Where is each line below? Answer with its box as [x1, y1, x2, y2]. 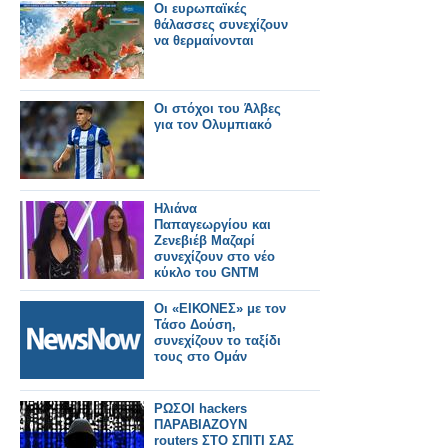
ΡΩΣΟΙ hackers [154, 401, 247, 416]
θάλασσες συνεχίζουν [154, 17, 288, 32]
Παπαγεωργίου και [154, 217, 271, 232]
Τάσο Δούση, [154, 317, 236, 332]
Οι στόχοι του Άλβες [154, 101, 281, 116]
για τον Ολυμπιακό [154, 117, 272, 132]
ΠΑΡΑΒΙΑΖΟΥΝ [154, 417, 247, 432]
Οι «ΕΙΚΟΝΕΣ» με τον [154, 301, 286, 316]
